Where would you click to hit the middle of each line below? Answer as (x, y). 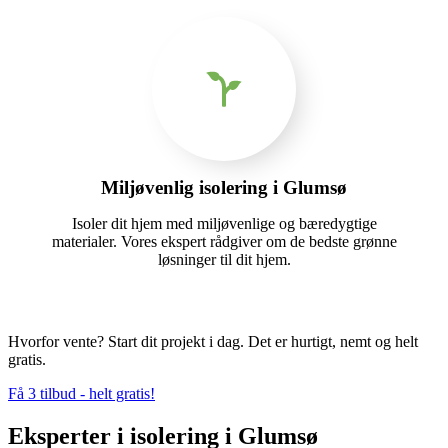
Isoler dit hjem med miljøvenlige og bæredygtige (224, 223)
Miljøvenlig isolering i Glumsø (224, 187)
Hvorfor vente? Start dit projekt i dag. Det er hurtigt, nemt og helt (213, 341)
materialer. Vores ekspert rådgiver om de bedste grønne (224, 241)
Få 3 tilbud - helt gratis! (81, 393)
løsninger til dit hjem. (224, 259)
